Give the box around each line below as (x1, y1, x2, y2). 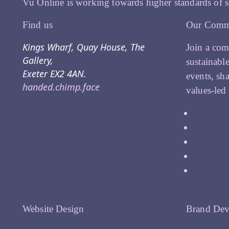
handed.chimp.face (22, 80, 100, 93)
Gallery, (22, 54, 53, 66)
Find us (22, 19, 53, 30)
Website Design (22, 203, 84, 214)
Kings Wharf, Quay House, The (22, 40, 145, 53)
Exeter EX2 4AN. (22, 67, 86, 80)
